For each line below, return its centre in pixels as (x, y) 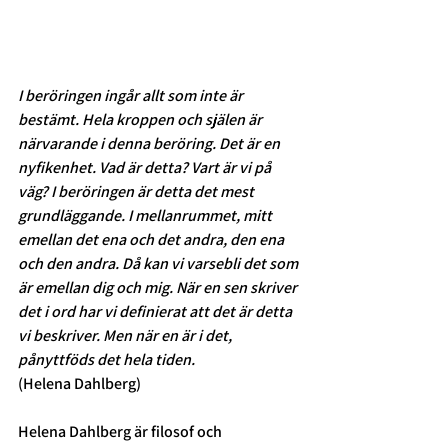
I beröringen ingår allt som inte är (132, 96)
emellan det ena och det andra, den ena (152, 240)
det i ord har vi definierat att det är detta (156, 312)
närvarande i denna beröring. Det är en (150, 144)
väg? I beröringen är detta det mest (137, 192)
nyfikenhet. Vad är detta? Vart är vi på (146, 168)
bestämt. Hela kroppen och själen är (141, 120)
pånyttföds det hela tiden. (108, 360)
